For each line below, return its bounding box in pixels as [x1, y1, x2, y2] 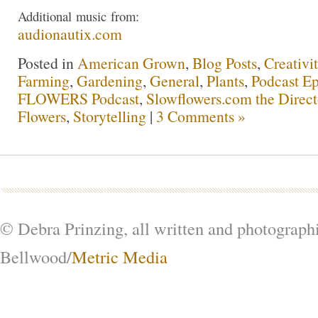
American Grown [77, 53, 185, 74]
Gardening [77, 70, 143, 92]
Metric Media [72, 245, 168, 269]
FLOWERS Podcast [18, 88, 139, 109]
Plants [207, 70, 244, 92]
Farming [18, 70, 70, 92]
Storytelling [73, 106, 146, 127]
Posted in [18, 53, 77, 74]
